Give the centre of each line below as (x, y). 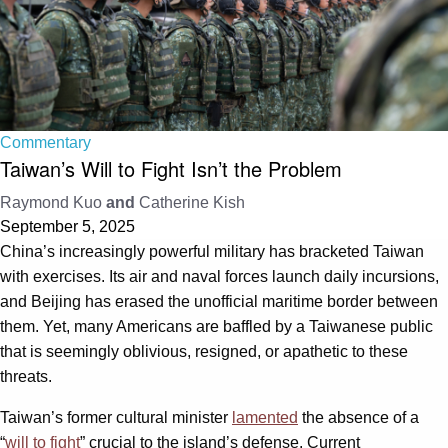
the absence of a (358, 417)
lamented (265, 417)
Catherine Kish (192, 202)
